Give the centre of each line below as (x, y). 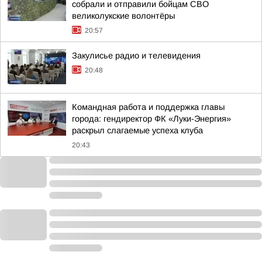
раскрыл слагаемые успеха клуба (137, 130)
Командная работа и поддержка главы (148, 107)
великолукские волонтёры (123, 16)
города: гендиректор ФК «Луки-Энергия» (151, 119)
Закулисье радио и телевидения (136, 56)
